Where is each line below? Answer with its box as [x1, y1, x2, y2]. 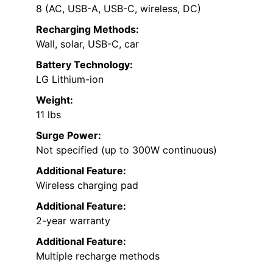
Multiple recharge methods [36, 249, 160, 262]
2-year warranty [36, 214, 110, 227]
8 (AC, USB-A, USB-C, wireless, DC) [36, 2, 201, 15]
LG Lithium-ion [36, 73, 104, 85]
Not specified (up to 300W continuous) [36, 143, 217, 156]
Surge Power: [36, 129, 101, 141]
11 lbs [36, 108, 61, 121]
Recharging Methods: [36, 23, 139, 35]
